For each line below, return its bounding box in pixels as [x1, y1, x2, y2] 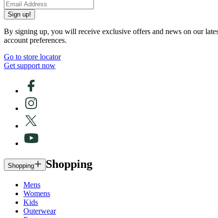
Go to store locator [4, 52, 61, 61]
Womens [23, 189, 50, 198]
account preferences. [4, 36, 67, 44]
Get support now [4, 61, 55, 70]
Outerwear [23, 206, 56, 215]
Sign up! [8, 10, 31, 18]
